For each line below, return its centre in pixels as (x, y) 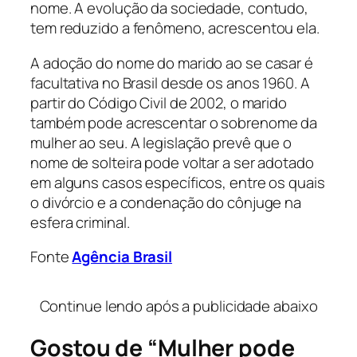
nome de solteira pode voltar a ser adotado (172, 162)
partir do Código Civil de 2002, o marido (159, 102)
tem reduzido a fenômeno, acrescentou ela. (175, 28)
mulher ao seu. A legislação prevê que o (161, 142)
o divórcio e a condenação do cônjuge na (166, 202)
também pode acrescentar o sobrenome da (174, 122)
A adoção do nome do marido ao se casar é (172, 63)
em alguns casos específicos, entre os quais (178, 182)
